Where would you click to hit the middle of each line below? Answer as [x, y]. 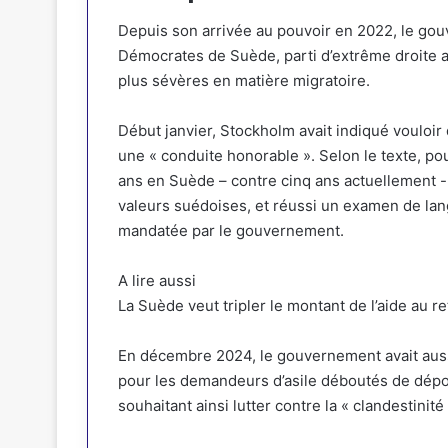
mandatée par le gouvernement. [231, 231]
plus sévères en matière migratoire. [244, 81]
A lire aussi [157, 281]
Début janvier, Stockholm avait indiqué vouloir [282, 131]
